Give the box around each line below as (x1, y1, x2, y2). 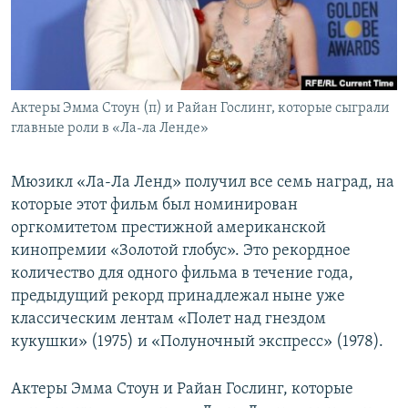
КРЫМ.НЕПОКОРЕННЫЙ (33, 43, 160, 56)
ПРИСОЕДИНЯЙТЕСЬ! (16, 8, 131, 22)
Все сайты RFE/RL (31, 130, 156, 148)
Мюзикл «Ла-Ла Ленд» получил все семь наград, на (11, 174, 394, 192)
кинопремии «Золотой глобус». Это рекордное (11, 242, 351, 260)
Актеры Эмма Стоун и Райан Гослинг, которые (11, 381, 353, 399)
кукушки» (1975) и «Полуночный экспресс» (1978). (11, 333, 383, 352)
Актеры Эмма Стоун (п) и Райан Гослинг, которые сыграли (11, 101, 390, 117)
